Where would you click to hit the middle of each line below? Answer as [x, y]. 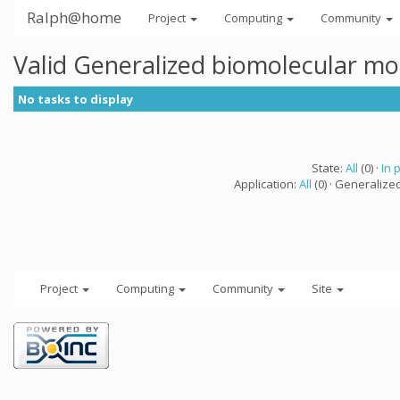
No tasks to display [75, 99]
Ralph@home [74, 17]
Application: [267, 184]
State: [328, 168]
